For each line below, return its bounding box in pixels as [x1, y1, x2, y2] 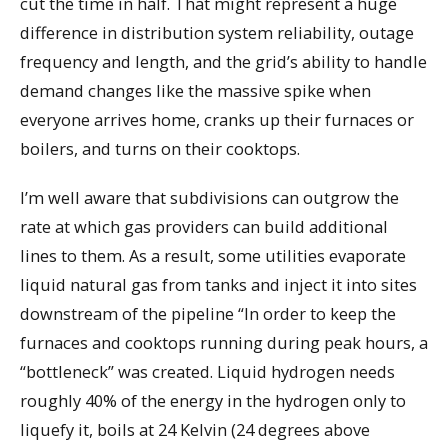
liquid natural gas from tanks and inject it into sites [20, 273, 417, 297]
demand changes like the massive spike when [20, 79, 371, 103]
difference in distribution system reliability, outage [20, 21, 414, 45]
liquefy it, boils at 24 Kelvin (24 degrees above [20, 418, 370, 442]
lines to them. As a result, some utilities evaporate [20, 244, 406, 268]
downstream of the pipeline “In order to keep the [20, 302, 396, 326]
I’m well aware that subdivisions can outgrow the [20, 186, 399, 210]
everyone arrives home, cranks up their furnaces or [20, 108, 414, 132]
